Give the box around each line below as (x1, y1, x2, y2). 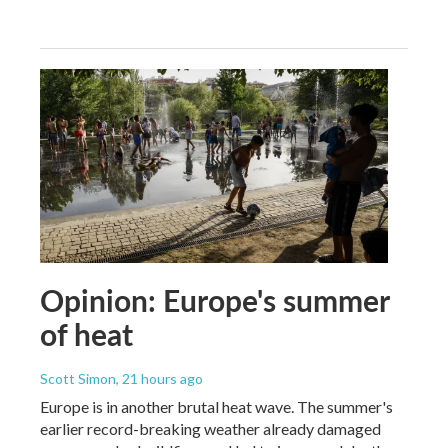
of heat (40, 312, 133, 355)
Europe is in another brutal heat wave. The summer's (40, 396, 393, 416)
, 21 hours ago (116, 369, 203, 387)
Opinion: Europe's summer (40, 278, 389, 321)
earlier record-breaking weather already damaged (40, 418, 381, 438)
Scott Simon (40, 369, 116, 387)
